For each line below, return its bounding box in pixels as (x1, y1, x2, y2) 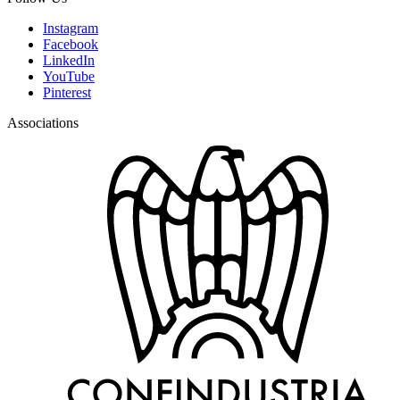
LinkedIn (43, 53, 95, 68)
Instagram (43, 21, 98, 36)
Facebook (43, 37, 98, 52)
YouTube (43, 69, 95, 84)
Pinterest (43, 85, 91, 100)
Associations (7, 115, 79, 130)
